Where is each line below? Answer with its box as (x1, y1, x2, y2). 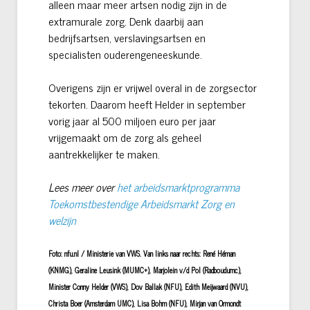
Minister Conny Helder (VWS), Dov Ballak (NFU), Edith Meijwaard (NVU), (48, 281, 248, 293)
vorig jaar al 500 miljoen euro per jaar (48, 111, 216, 130)
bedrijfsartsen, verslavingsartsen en (48, 28, 206, 47)
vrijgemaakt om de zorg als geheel (48, 128, 201, 147)
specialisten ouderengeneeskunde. (48, 45, 202, 64)
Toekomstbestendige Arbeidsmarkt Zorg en (48, 194, 235, 213)
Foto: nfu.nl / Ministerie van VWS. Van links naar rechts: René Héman (48, 248, 235, 260)
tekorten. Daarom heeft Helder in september (48, 95, 246, 113)
